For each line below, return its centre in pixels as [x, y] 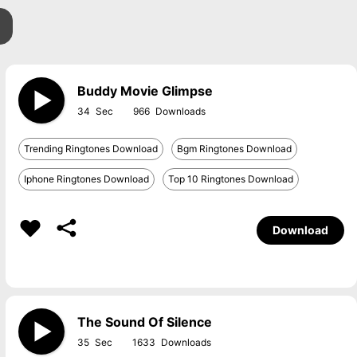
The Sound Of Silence [144, 322]
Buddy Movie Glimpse [145, 91]
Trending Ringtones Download [90, 149]
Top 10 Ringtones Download [230, 179]
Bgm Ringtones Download [234, 149]
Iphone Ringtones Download [86, 179]
